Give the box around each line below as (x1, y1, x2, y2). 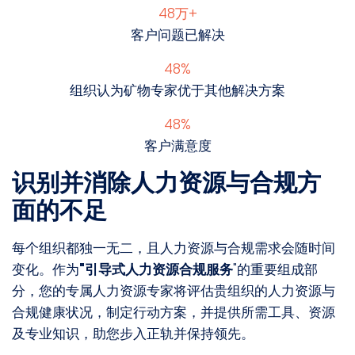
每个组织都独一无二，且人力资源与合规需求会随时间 (12, 239, 335, 258)
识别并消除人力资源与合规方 (12, 166, 321, 200)
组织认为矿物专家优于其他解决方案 (70, 81, 285, 101)
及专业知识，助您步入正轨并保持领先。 (12, 324, 254, 344)
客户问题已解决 (130, 25, 225, 45)
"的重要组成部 (233, 260, 318, 280)
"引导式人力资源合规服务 (79, 260, 233, 280)
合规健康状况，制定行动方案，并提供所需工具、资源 (12, 303, 335, 323)
